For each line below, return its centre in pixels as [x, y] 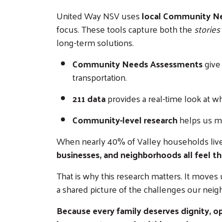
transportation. [102, 77]
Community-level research [125, 119]
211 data [89, 98]
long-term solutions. [95, 42]
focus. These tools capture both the [125, 29]
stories [207, 29]
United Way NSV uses [99, 15]
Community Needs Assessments [138, 63]
